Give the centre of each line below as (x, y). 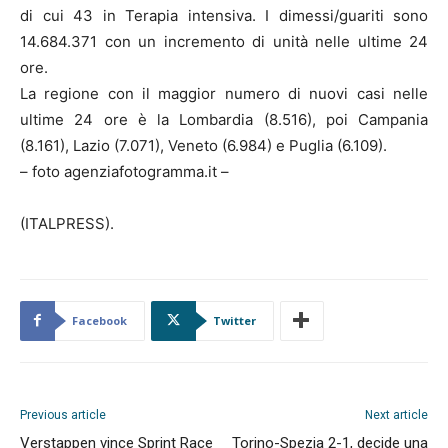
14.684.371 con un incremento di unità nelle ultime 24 (224, 41)
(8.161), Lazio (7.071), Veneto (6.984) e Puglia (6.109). (203, 145)
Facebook (99, 320)
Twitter (234, 320)
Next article (396, 414)
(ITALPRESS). (67, 223)
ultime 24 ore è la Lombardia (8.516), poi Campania (224, 119)
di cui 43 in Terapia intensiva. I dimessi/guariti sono (224, 15)
